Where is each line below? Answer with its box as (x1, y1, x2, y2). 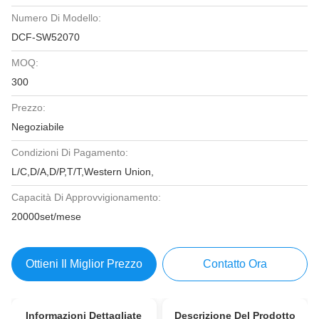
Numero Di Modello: (11, 12, 101, 23)
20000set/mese (11, 211, 81, 222)
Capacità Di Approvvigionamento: (11, 192, 161, 203)
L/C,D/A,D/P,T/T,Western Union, (11, 166, 154, 177)
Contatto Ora (203, 258, 268, 270)
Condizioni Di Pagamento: (11, 147, 128, 158)
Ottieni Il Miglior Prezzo (25, 258, 142, 270)
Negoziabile (11, 121, 64, 132)
